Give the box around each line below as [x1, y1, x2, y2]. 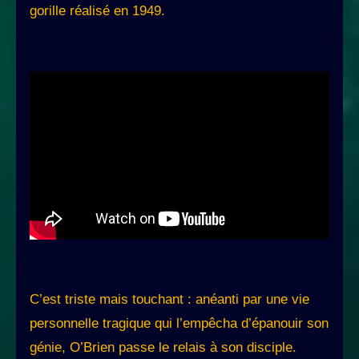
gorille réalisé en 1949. [30, 3, 165, 19]
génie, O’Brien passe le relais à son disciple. [30, 340, 296, 356]
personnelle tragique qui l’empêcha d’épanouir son [30, 316, 329, 332]
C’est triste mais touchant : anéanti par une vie [30, 292, 309, 308]
